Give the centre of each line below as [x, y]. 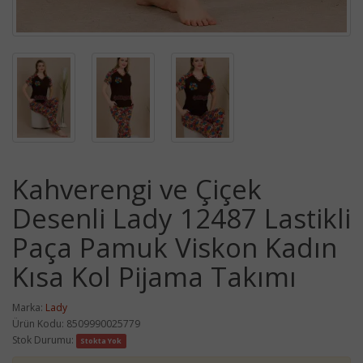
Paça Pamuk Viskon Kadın [175, 248]
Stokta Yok [101, 341]
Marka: [29, 307]
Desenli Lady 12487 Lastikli [181, 218]
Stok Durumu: [44, 340]
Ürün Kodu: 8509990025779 [76, 324]
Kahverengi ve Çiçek [137, 189]
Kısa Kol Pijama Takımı [154, 277]
